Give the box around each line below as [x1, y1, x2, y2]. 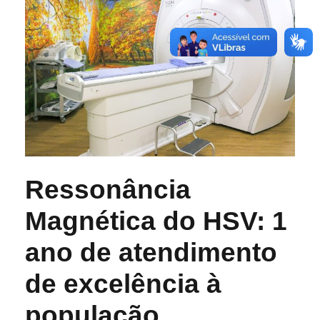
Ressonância [25, 174, 191, 204]
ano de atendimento [25, 237, 277, 267]
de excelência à [25, 269, 221, 299]
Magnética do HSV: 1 [25, 206, 287, 236]
